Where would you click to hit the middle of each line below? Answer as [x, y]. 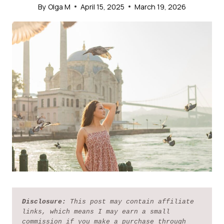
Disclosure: [44, 202]
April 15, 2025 [102, 6]
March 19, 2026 [160, 6]
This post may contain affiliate [130, 202]
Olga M [59, 6]
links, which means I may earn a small [96, 212]
